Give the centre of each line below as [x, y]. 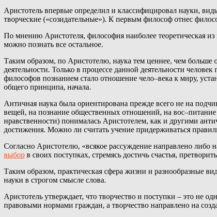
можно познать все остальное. [54, 45]
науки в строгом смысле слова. [55, 180]
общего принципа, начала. [47, 87]
